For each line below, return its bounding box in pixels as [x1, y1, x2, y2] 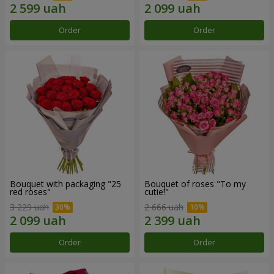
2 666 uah [144, 201, 183, 213]
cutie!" [144, 185, 169, 198]
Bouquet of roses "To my [144, 177, 246, 190]
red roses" [10, 185, 51, 198]
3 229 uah [10, 201, 49, 213]
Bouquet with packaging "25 [10, 177, 121, 190]
